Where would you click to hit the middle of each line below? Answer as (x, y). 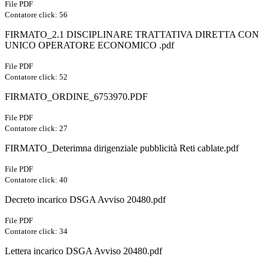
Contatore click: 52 (36, 77)
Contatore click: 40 (36, 180)
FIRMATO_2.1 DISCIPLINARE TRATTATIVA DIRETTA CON (132, 35)
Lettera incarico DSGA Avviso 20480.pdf (83, 251)
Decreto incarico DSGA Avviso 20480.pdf (85, 200)
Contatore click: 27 (36, 129)
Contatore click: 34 (36, 232)
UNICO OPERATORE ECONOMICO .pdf (89, 45)
